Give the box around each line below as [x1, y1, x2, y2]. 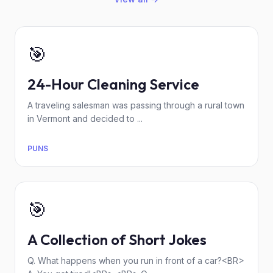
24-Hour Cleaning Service [27, 75, 199, 93]
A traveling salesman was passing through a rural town [27, 100, 244, 110]
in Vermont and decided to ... [27, 113, 143, 124]
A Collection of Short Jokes [27, 230, 207, 249]
